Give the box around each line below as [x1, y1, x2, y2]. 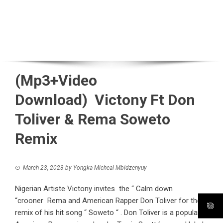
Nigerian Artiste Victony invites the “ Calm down [15, 184, 173, 193]
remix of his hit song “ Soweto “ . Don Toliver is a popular [15, 208, 200, 217]
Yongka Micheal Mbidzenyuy [73, 164, 147, 171]
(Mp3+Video [15, 72, 97, 89]
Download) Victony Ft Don [15, 91, 195, 109]
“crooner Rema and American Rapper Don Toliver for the [15, 196, 201, 205]
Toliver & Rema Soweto [15, 111, 170, 128]
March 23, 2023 [23, 164, 64, 171]
